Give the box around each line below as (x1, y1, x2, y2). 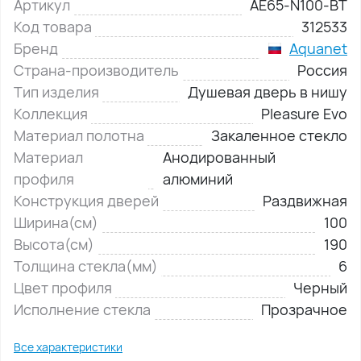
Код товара (14, 16, 92, 36)
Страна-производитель (14, 60, 179, 80)
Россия (297, 60, 347, 80)
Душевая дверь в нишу (188, 81, 347, 102)
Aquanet (289, 38, 347, 58)
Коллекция (14, 103, 88, 123)
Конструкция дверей (14, 190, 159, 210)
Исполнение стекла (14, 299, 151, 319)
